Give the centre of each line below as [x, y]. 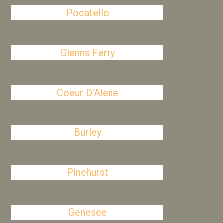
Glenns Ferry [87, 53]
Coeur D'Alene [87, 93]
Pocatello [87, 13]
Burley [88, 132]
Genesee [88, 212]
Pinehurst [88, 172]
